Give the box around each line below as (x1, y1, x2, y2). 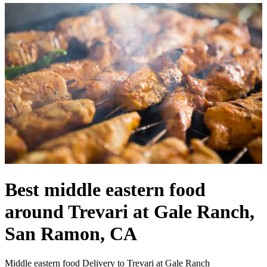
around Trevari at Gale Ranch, (5, 201, 254, 223)
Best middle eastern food (5, 179, 206, 201)
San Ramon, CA (5, 223, 137, 245)
